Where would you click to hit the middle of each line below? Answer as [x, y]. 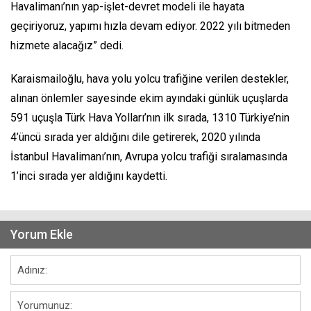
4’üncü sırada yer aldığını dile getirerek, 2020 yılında [135, 137]
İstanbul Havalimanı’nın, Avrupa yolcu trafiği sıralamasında [149, 157]
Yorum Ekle [42, 235]
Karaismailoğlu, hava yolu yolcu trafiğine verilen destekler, [150, 79]
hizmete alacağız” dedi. [67, 46]
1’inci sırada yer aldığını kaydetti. [89, 176]
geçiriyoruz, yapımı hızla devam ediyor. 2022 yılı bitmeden [150, 26]
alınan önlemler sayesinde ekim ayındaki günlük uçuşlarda [149, 99]
